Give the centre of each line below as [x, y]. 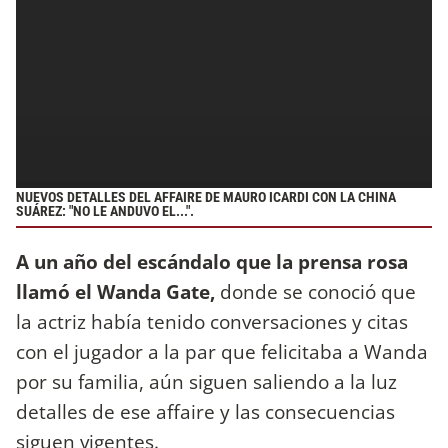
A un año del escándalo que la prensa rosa [212, 262]
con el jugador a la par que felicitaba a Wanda [222, 352]
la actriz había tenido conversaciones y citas [212, 322]
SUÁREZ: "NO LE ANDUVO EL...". [105, 211]
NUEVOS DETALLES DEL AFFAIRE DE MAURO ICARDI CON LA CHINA [206, 197]
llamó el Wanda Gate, [115, 292]
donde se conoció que [315, 292]
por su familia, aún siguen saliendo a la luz [206, 382]
